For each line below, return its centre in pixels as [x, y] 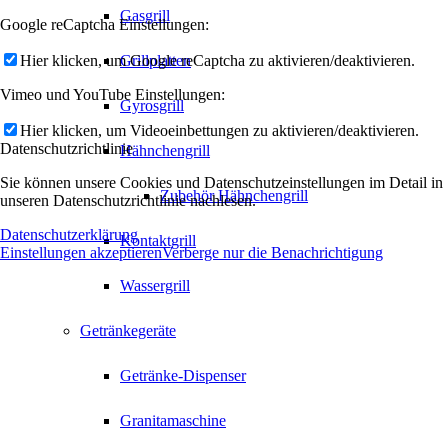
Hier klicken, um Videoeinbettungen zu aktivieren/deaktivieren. [219, 130]
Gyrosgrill [152, 106]
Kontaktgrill [158, 241]
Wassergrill [155, 286]
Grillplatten [155, 61]
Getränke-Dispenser [183, 376]
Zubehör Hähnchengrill [234, 196]
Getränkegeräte [128, 331]
